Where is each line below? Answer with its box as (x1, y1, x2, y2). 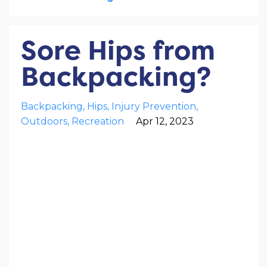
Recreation (72, 115, 124, 127)
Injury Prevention (111, 100, 196, 112)
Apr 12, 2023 (136, 115, 194, 127)
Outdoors (21, 115, 67, 127)
